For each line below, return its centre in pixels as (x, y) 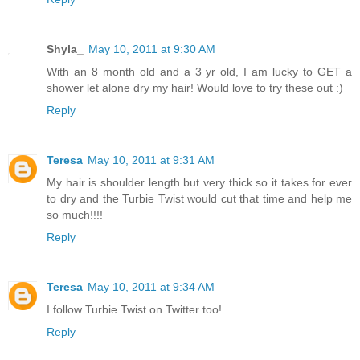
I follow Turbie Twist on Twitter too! (134, 310)
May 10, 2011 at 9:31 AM (151, 160)
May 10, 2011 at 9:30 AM (152, 49)
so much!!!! (75, 215)
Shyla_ (65, 49)
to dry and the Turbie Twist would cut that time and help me (199, 199)
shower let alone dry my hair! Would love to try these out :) (195, 88)
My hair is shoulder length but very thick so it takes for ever (199, 183)
